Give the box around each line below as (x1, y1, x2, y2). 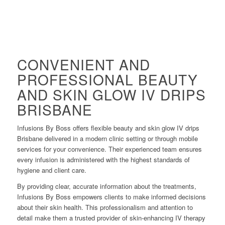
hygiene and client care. (17, 165, 86, 175)
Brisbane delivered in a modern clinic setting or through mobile (17, 134, 198, 144)
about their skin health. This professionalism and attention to (17, 202, 193, 212)
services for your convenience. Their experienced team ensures (17, 144, 202, 154)
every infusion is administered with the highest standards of (17, 155, 190, 165)
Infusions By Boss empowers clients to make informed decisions (17, 192, 206, 202)
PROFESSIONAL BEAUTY (17, 69, 198, 90)
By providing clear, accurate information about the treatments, (17, 181, 196, 191)
